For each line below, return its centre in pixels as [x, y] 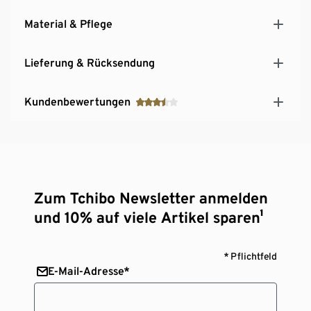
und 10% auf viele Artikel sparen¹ [149, 217]
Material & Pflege [68, 24]
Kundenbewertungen [77, 101]
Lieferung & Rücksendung [90, 62]
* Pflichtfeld [250, 256]
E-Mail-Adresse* [89, 271]
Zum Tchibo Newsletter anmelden [151, 197]
